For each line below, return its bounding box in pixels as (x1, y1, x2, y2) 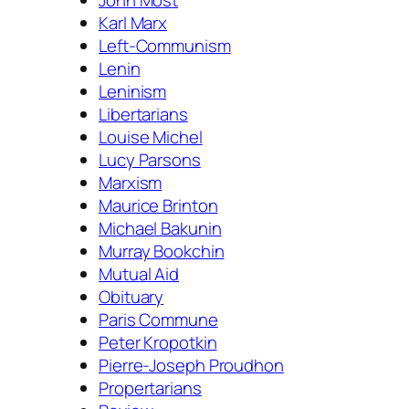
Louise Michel (99, 124, 203, 149)
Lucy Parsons (99, 147, 201, 172)
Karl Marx (99, 10, 168, 35)
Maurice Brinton (99, 193, 218, 217)
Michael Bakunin (99, 215, 222, 240)
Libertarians (99, 101, 188, 126)
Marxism (99, 170, 163, 194)
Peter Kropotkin (99, 330, 217, 354)
